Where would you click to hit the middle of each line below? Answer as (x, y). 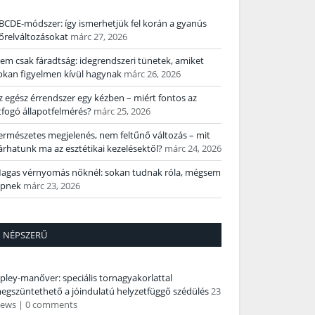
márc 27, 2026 (99, 37)
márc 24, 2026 (193, 149)
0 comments (51, 305)
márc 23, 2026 (52, 186)
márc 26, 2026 (152, 74)
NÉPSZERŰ (25, 235)
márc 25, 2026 (122, 111)
